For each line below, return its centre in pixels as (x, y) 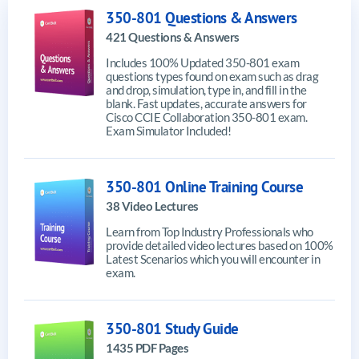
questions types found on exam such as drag (212, 76)
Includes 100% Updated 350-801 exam (202, 62)
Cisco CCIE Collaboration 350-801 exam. (206, 117)
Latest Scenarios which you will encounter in (213, 258)
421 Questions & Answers (173, 36)
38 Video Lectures (152, 206)
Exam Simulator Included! (168, 130)
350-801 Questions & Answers (202, 18)
